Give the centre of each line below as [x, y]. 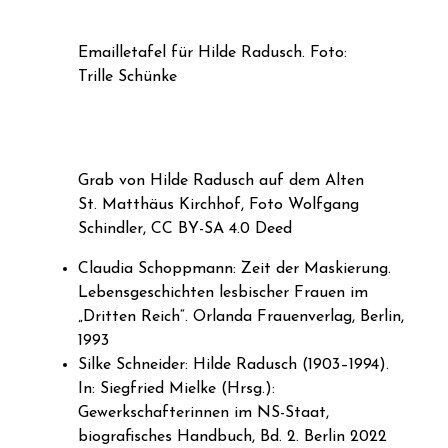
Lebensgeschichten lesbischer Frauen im [223, 293]
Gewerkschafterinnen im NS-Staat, [203, 413]
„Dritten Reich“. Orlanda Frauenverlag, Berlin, [241, 317]
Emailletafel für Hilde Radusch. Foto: [212, 53]
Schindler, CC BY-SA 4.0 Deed [185, 229]
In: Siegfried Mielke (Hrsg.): [176, 389]
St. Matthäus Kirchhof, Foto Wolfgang [218, 205]
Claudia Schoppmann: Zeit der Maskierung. [234, 269]
